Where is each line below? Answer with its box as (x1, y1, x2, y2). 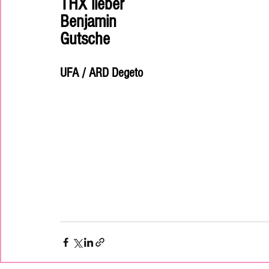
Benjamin (60, 11, 121, 32)
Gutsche (60, 29, 110, 49)
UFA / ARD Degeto (60, 65, 143, 80)
